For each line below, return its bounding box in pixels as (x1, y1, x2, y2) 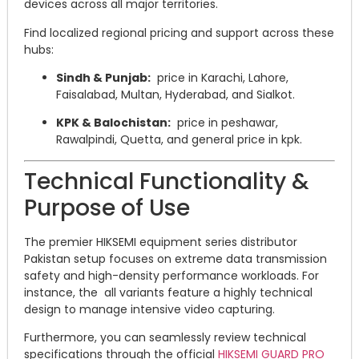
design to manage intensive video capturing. (24, 301, 275, 317)
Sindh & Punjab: (56, 69, 151, 86)
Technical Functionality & (24, 165, 309, 197)
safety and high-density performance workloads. (24, 267, 302, 284)
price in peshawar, (171, 115, 278, 131)
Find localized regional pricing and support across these (24, 24, 334, 41)
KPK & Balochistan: (56, 115, 171, 131)
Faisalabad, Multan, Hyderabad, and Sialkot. (56, 86, 295, 103)
